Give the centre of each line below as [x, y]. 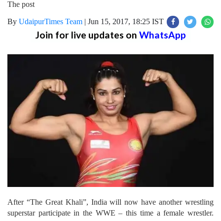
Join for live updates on [87, 35]
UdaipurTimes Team [51, 21]
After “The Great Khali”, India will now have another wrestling [110, 202]
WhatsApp [162, 35]
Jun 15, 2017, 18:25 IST [126, 21]
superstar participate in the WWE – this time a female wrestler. [110, 213]
